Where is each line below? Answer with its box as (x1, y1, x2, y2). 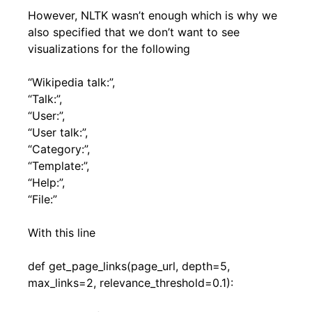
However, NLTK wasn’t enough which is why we (28, 8, 277, 22)
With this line (28, 225, 95, 240)
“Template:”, (28, 158, 89, 173)
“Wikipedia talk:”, (28, 75, 115, 89)
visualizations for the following (28, 41, 190, 56)
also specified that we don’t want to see (28, 24, 240, 39)
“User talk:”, (28, 125, 88, 139)
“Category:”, (28, 141, 90, 156)
